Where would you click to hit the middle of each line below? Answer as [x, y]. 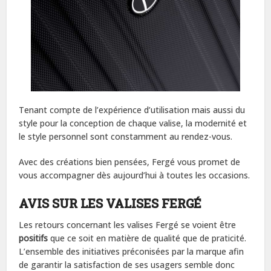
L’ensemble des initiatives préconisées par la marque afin [132, 251]
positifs [34, 238]
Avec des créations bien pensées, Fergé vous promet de [130, 162]
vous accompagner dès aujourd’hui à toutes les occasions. [135, 175]
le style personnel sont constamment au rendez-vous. [126, 136]
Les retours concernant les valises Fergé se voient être [128, 224]
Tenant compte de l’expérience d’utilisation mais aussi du [132, 109]
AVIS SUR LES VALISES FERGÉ [110, 203]
